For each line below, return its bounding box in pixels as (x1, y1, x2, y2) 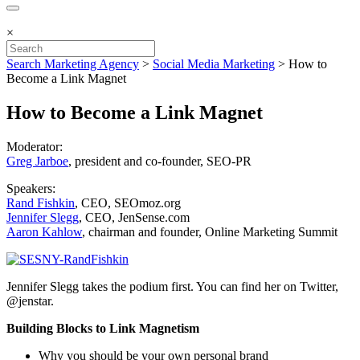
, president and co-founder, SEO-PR (68, 153, 252, 168)
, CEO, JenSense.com (79, 210, 190, 224)
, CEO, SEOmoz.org (75, 195, 181, 210)
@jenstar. (6, 293, 54, 308)
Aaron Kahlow (6, 224, 82, 239)
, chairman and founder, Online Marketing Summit (82, 224, 337, 239)
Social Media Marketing (153, 57, 275, 71)
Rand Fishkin (6, 195, 75, 210)
